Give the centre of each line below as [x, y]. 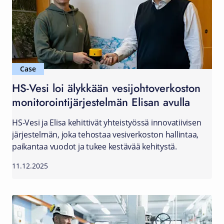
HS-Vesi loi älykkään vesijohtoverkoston [106, 88]
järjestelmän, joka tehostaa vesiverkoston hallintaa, [105, 134]
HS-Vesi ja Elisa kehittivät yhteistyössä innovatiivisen [107, 122]
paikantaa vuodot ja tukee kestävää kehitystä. [94, 146]
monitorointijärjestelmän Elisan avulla [101, 102]
